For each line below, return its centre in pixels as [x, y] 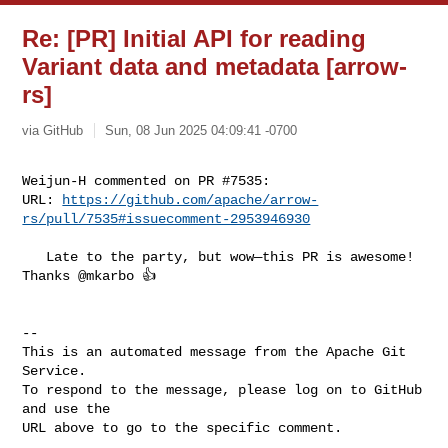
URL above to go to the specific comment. [182, 427]
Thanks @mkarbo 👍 [93, 275]
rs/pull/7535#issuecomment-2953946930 [166, 218]
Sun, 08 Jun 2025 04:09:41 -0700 [201, 130]
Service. [54, 370]
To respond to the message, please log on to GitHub [222, 389]
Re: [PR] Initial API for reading [194, 38]
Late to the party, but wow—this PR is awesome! [34, 256]
